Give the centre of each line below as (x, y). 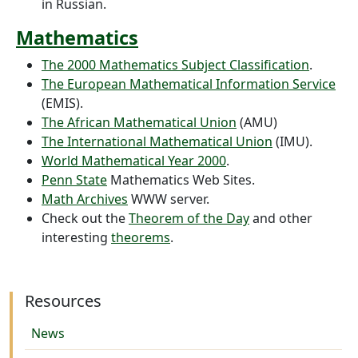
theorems (141, 237)
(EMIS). (62, 103)
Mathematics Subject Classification (204, 65)
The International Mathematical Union (157, 141)
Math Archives (85, 199)
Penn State (74, 180)
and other (281, 218)
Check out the (85, 218)
